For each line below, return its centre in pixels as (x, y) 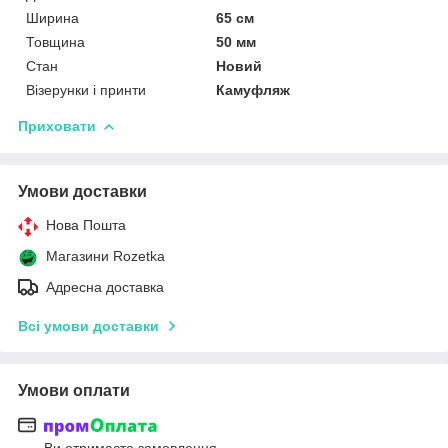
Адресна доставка (105, 286)
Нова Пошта (86, 224)
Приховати (57, 125)
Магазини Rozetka (105, 255)
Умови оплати (74, 390)
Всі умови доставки (88, 325)
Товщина (55, 41)
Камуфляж (253, 89)
